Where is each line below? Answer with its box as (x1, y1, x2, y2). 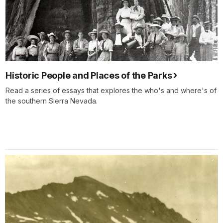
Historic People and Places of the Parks (5, 70, 172, 81)
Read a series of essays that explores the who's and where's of (5, 86, 217, 95)
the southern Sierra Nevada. (5, 97, 98, 106)
